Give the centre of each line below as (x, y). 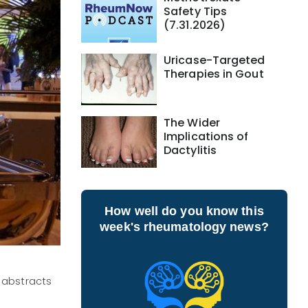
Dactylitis (190, 150)
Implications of (206, 136)
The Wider (192, 123)
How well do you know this (184, 211)
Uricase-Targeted (214, 60)
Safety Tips (196, 11)
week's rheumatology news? (184, 227)
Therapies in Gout (214, 74)
